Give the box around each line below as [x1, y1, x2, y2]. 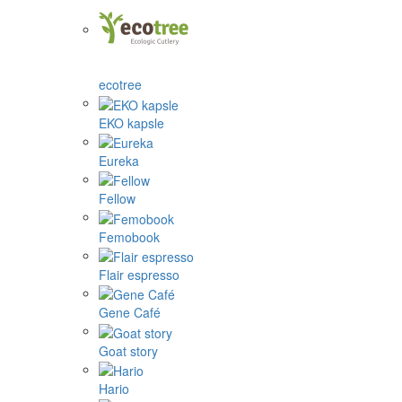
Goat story [99, 341, 158, 360]
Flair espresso [99, 265, 179, 284]
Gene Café [99, 303, 161, 322]
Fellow [99, 189, 135, 208]
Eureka [99, 151, 139, 170]
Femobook [99, 227, 160, 246]
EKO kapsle [99, 113, 164, 132]
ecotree [99, 75, 142, 94]
